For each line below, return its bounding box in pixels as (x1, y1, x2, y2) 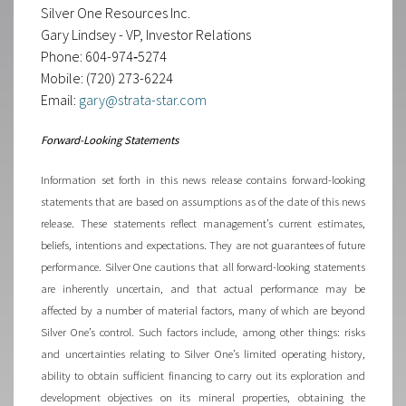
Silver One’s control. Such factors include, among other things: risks (41, 324, 365, 339)
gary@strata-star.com (79, 91, 207, 109)
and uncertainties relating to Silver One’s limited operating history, (41, 346, 365, 361)
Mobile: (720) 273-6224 (41, 69, 173, 87)
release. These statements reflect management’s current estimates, (41, 216, 365, 230)
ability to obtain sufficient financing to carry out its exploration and (41, 368, 365, 382)
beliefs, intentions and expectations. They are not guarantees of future (41, 237, 365, 252)
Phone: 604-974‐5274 (41, 47, 167, 65)
